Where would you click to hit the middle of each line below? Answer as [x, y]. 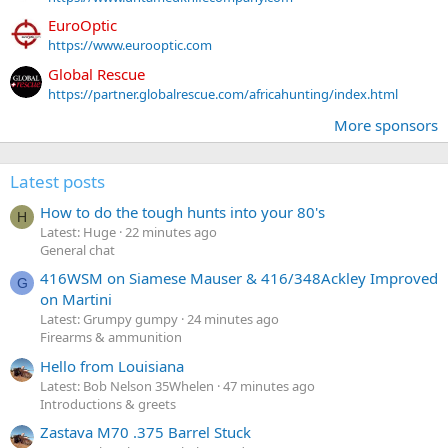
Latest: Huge [78, 231]
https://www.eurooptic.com [130, 45]
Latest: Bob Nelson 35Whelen [127, 385]
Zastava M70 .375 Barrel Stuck [145, 431]
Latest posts [57, 181]
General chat [77, 249]
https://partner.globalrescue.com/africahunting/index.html [223, 93]
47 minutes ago [269, 385]
